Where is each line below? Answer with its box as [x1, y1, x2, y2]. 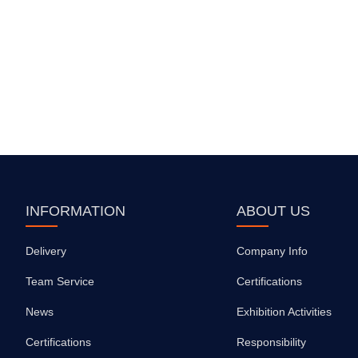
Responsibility [237, 335, 306, 348]
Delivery [26, 244, 66, 257]
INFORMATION [26, 202, 125, 219]
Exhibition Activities [237, 304, 332, 318]
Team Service [26, 274, 94, 288]
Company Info [237, 244, 308, 257]
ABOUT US [237, 202, 310, 219]
